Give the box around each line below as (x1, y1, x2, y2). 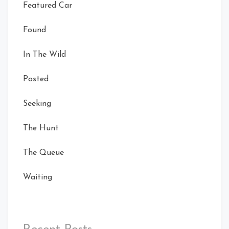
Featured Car (23, 1, 72, 10)
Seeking (23, 99, 51, 108)
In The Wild (23, 50, 66, 59)
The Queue (23, 148, 64, 157)
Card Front (53, 120, 90, 128)
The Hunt (23, 124, 59, 132)
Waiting (23, 173, 52, 181)
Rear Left (53, 135, 87, 143)
